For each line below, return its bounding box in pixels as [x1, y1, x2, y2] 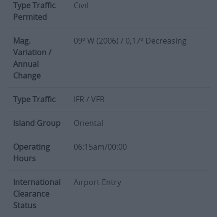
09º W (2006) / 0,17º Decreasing [74, 29, 186, 40]
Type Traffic [13, 87, 56, 98]
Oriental [74, 111, 105, 122]
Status [13, 193, 36, 204]
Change [13, 63, 41, 75]
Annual [13, 52, 39, 63]
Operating [13, 135, 50, 146]
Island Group [13, 111, 61, 122]
